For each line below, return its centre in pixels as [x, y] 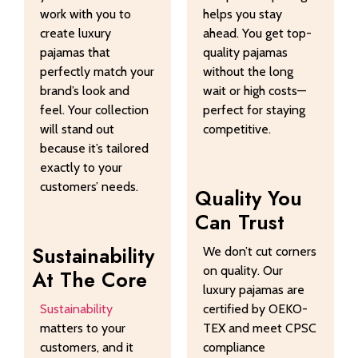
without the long [248, 71]
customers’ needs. [89, 186]
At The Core [89, 280]
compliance [234, 348]
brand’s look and [85, 90]
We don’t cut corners [260, 252]
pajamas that [75, 52]
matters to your [83, 328]
